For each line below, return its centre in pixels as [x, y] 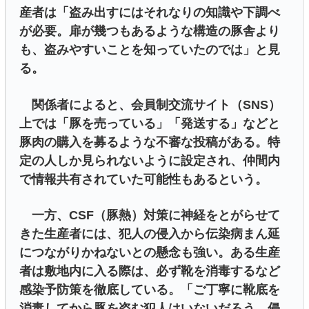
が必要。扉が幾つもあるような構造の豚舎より [150, 31]
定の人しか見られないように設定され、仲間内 [150, 160]
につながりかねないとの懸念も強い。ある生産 [150, 252]
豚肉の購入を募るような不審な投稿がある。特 [150, 142]
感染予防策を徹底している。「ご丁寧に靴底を [150, 289]
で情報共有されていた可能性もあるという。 [143, 179]
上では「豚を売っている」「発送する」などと [150, 123]
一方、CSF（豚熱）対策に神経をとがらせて [150, 215]
